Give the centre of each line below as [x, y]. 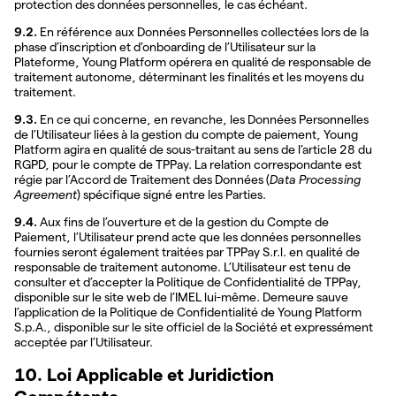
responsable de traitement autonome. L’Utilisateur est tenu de [183, 267]
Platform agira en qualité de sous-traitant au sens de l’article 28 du [193, 149]
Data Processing [315, 179]
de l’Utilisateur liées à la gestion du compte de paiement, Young [186, 134]
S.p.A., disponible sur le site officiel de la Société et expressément [194, 327]
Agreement [46, 194]
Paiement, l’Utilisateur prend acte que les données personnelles [187, 236]
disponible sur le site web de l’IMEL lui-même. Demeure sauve [181, 297]
